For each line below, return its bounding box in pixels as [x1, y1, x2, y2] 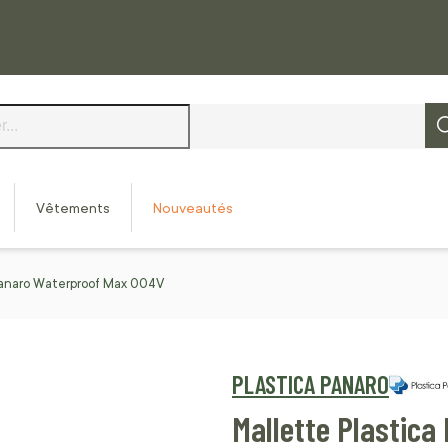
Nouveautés [153, 200, 233, 217]
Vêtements [36, 200, 110, 217]
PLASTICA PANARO [232, 369, 389, 400]
